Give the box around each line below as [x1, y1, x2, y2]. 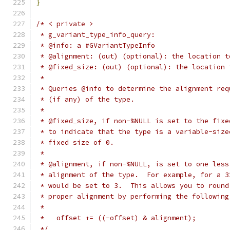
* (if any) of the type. [36, 95, 135, 104]
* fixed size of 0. [36, 138, 114, 147]
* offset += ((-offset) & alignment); [36, 214, 196, 222]
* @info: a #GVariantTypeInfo [36, 41, 155, 50]
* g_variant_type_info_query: [36, 30, 155, 39]
